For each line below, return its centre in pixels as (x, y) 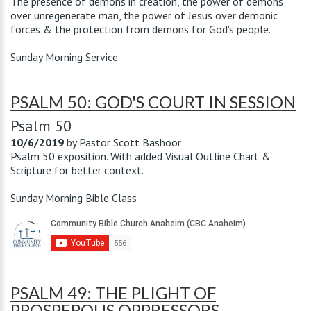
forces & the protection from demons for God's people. (141, 29)
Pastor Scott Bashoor (130, 142)
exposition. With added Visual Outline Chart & (163, 156)
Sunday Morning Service (64, 57)
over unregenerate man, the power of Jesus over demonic (144, 15)
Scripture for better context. (77, 170)
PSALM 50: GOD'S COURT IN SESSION (153, 102)
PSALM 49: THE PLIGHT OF (113, 293)
